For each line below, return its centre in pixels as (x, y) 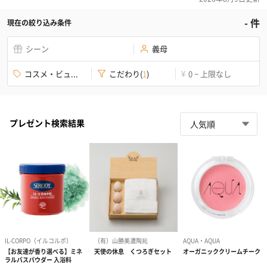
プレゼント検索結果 (47, 122)
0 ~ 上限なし (210, 73)
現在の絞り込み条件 (39, 23)
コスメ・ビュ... (51, 73)
